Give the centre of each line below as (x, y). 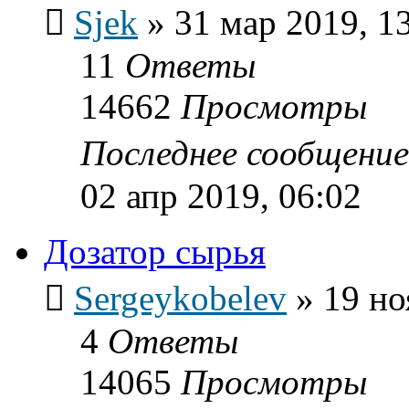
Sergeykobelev (180, 298)
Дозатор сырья (155, 251)
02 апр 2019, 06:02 (221, 195)
